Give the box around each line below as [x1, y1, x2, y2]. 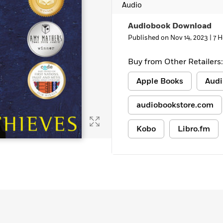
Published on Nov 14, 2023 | [128, 33, 213, 42]
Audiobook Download [128, 20, 212, 31]
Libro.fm [178, 123, 210, 134]
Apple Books [136, 76, 183, 87]
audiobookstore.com [136, 100, 214, 111]
